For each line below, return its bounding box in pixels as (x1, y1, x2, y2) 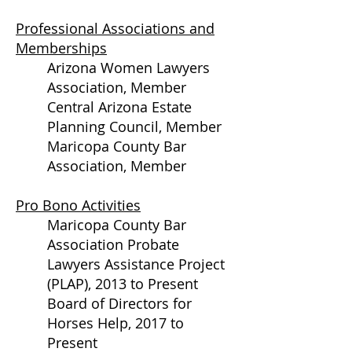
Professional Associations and (16, 19, 214, 38)
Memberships (16, 38, 107, 57)
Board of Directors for (47, 294, 192, 313)
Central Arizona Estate (47, 97, 192, 116)
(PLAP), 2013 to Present (47, 274, 198, 293)
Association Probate (47, 235, 179, 254)
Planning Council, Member (47, 117, 222, 136)
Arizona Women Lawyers (47, 58, 210, 77)
